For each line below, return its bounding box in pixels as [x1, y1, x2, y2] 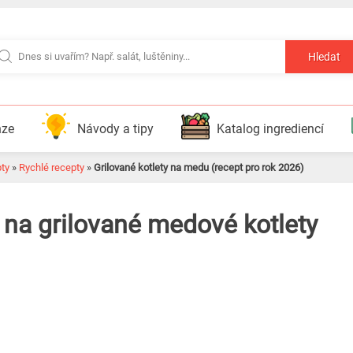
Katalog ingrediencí [216, 121, 324, 136]
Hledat [308, 50, 340, 64]
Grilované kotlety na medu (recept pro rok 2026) [94, 162, 304, 173]
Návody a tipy [76, 121, 154, 136]
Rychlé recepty [19, 162, 84, 173]
